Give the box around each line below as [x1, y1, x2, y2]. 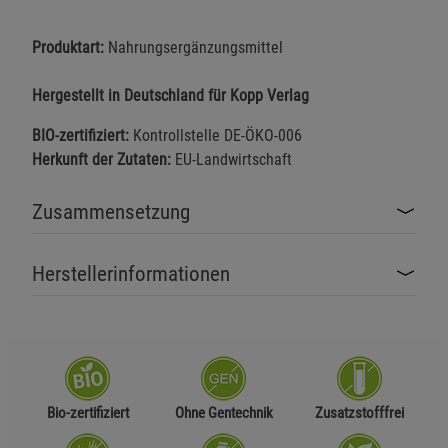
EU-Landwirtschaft [171, 149, 292, 169]
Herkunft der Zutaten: [32, 149, 171, 169]
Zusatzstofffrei [315, 403, 405, 422]
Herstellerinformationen [32, 261, 230, 286]
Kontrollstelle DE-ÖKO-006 [129, 125, 302, 145]
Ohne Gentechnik [174, 403, 273, 422]
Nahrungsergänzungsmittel [104, 37, 283, 57]
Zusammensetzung [32, 199, 190, 224]
